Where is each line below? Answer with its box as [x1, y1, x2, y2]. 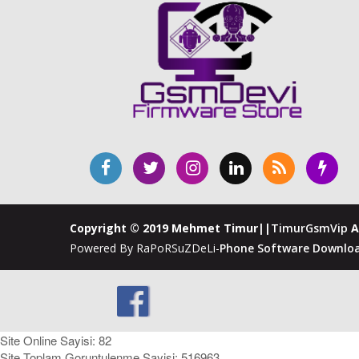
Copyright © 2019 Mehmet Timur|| [70, 220, 271, 236]
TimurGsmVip [271, 220, 348, 236]
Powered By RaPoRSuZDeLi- [70, 240, 220, 256]
